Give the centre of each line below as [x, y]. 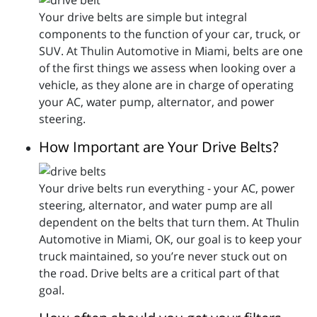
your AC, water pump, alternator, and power [157, 102]
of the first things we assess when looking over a [167, 68]
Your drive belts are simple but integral [143, 17]
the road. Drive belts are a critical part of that [159, 273]
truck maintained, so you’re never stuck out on [163, 256]
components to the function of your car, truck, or [170, 34]
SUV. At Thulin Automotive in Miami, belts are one [171, 51]
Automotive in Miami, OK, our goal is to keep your [171, 239]
